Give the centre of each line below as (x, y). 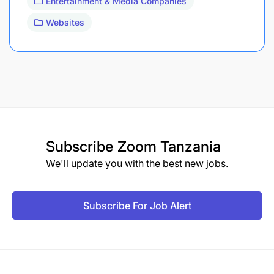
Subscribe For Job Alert (137, 205)
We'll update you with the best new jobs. (137, 163)
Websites (65, 22)
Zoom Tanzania (169, 146)
